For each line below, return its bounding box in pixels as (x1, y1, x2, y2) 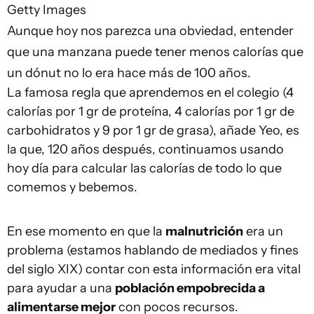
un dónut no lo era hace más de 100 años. (7, 65, 251, 81)
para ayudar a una (7, 280, 115, 296)
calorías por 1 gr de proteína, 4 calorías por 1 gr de (7, 104, 294, 120)
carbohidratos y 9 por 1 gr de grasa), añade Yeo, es (7, 123, 299, 139)
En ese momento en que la (7, 224, 165, 240)
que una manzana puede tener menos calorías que (7, 44, 303, 60)
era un (243, 224, 283, 240)
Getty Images (7, 2, 86, 18)
